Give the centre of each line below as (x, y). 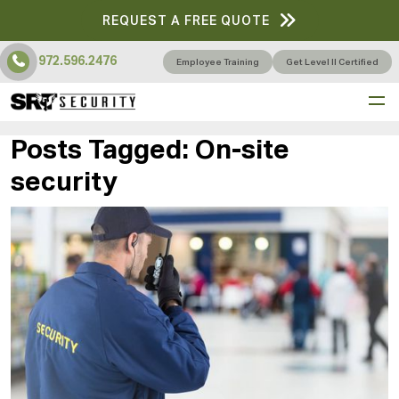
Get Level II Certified (332, 62)
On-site (239, 151)
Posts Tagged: (100, 151)
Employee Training (218, 62)
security (64, 183)
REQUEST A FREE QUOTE (186, 21)
